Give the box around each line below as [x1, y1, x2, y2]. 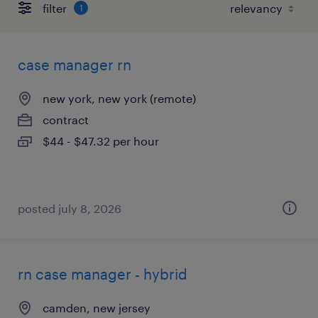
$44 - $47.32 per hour [43, 134, 159, 148]
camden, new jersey [43, 301, 150, 314]
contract [43, 113, 89, 126]
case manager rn [18, 56, 131, 73]
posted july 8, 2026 [18, 202, 121, 215]
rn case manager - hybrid [18, 265, 187, 283]
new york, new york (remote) [43, 92, 196, 105]
